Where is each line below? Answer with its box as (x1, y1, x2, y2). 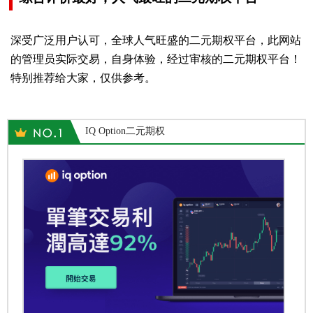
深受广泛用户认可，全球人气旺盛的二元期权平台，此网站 (10, 34, 301, 46)
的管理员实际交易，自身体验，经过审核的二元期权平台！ (10, 52, 301, 65)
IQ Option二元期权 (85, 125, 165, 136)
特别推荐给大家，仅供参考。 (10, 71, 156, 84)
